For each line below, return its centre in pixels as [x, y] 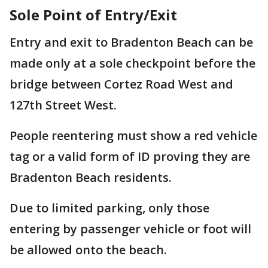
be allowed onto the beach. [88, 250]
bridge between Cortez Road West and [121, 84]
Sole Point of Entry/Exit [93, 15]
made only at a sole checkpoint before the [133, 63]
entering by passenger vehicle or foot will [130, 229]
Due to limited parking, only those [109, 208]
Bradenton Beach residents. [92, 177]
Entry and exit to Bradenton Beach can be [131, 42]
